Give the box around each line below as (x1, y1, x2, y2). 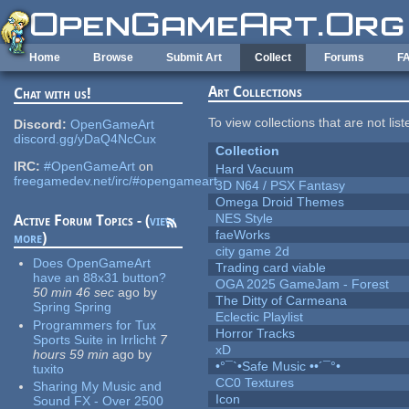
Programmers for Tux (33, 317, 157, 332)
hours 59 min (33, 346, 110, 362)
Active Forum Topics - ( (14, 212, 151, 230)
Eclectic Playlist (215, 309, 304, 325)
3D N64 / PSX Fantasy (215, 178, 346, 194)
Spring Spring (33, 299, 112, 315)
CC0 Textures (215, 375, 295, 391)
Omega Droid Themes (215, 194, 345, 210)
